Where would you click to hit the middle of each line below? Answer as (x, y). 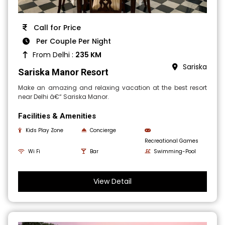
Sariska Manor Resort (64, 72)
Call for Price (57, 28)
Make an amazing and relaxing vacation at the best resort (113, 88)
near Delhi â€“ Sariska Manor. (64, 97)
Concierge (103, 131)
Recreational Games (171, 141)
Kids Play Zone (45, 131)
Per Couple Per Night (73, 41)
